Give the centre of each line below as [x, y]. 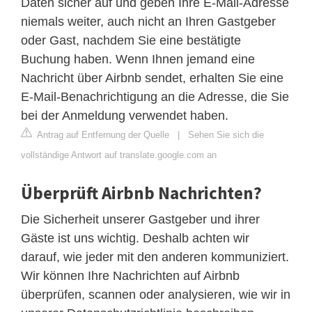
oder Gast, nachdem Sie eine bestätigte [131, 40]
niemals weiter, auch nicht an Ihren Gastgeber [148, 21]
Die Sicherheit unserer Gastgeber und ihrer [140, 219]
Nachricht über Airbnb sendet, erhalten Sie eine [152, 78]
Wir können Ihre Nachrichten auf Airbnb [130, 275]
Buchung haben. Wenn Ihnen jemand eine [138, 59]
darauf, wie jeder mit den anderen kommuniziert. [155, 257]
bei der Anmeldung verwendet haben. [125, 115]
